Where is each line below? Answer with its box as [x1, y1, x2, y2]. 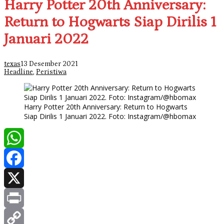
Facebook [4, 172, 40, 184]
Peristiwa [36, 68, 66, 76]
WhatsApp [4, 152, 43, 164]
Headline [4, 68, 33, 76]
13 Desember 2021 [20, 60, 78, 68]
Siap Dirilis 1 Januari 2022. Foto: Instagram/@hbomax [24, 111, 196, 121]
